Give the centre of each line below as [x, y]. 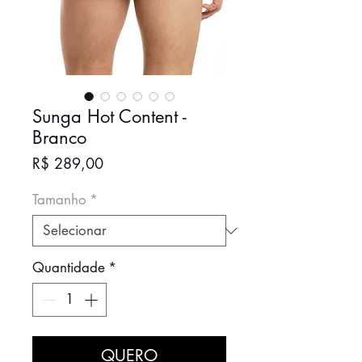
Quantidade [69, 268]
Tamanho [59, 200]
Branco [59, 138]
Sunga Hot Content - [109, 117]
